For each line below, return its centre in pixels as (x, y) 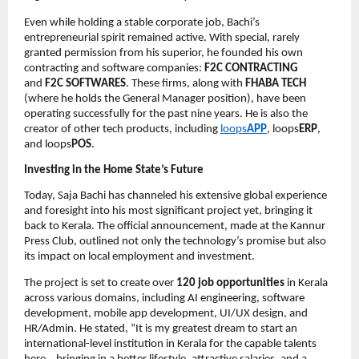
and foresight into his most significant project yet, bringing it (168, 212)
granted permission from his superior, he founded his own (163, 53)
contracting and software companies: (114, 68)
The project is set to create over (100, 283)
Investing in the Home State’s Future (114, 171)
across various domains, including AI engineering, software (164, 298)
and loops (48, 144)
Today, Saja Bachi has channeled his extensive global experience (175, 196)
